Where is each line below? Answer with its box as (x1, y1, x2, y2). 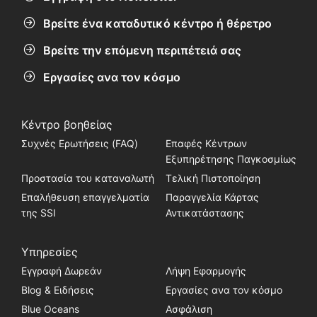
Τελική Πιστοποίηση (165, 171, 260, 184)
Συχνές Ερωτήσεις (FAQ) (21, 137, 138, 149)
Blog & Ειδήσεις (21, 283, 94, 296)
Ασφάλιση (165, 302, 212, 315)
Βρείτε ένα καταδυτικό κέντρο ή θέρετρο (43, 16, 272, 30)
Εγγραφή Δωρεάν (21, 264, 102, 277)
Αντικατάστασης (165, 206, 244, 219)
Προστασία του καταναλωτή (21, 171, 154, 184)
